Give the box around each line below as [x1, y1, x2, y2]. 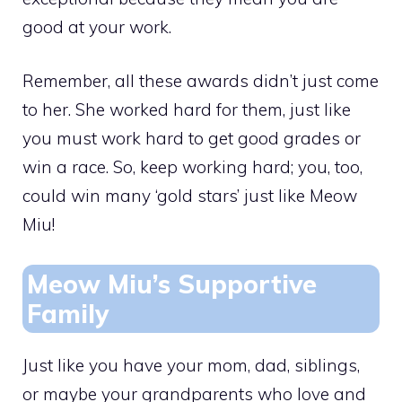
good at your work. [22, 15, 171, 38]
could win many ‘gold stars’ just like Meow [22, 185, 357, 207]
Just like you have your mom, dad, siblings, [22, 354, 360, 376]
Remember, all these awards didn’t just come [22, 70, 379, 92]
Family [27, 297, 109, 329]
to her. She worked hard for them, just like [22, 99, 351, 121]
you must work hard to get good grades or [22, 127, 361, 150]
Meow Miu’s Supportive [27, 267, 317, 300]
